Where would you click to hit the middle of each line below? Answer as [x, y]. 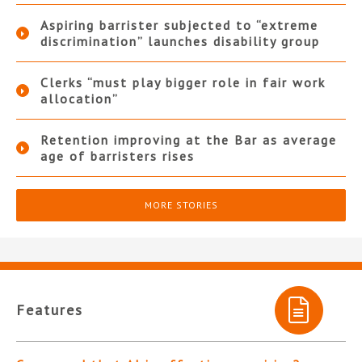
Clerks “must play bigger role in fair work [183, 83]
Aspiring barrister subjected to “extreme [179, 25]
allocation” [80, 99]
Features [50, 310]
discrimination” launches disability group [180, 42]
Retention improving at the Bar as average [189, 140]
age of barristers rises [118, 156]
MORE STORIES [181, 205]
